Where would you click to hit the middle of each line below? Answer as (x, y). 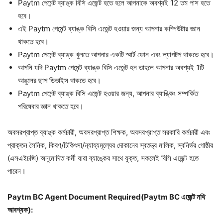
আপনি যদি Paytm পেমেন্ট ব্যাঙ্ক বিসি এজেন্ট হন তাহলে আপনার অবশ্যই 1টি (111, 67)
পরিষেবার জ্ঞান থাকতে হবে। (51, 106)
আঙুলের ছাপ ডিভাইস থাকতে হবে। (59, 80)
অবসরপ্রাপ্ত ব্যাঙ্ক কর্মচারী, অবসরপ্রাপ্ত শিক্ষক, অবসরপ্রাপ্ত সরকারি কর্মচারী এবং (109, 132)
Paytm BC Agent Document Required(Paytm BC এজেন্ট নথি (106, 197)
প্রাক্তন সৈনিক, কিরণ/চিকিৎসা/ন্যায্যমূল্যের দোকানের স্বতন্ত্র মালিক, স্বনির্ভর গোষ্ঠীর (110, 145)
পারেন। (17, 171)
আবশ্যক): (20, 210)
